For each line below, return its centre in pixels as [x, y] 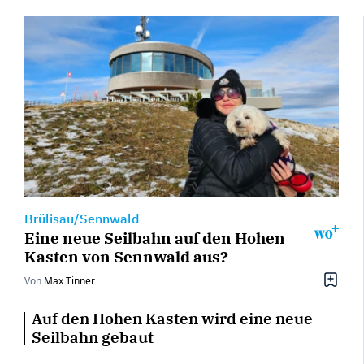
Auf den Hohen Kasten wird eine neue [172, 318]
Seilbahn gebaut [93, 337]
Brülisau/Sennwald [82, 218]
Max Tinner [69, 280]
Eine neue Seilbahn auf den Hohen [155, 237]
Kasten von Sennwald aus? [126, 256]
